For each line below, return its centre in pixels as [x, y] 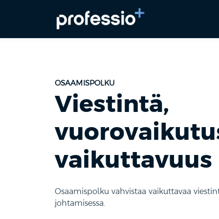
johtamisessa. [80, 203]
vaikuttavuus [133, 159]
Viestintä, [112, 104]
